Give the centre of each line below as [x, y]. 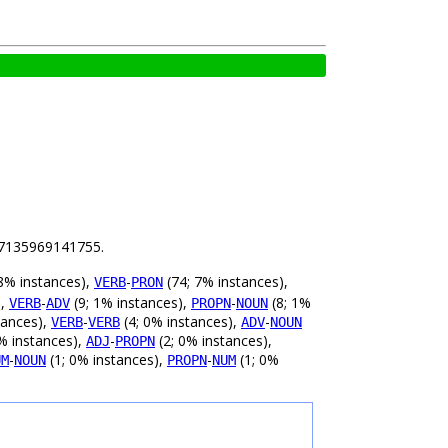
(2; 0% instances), [213, 341]
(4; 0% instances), [180, 322]
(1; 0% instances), [106, 360]
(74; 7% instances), [225, 282]
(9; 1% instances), [130, 303]
